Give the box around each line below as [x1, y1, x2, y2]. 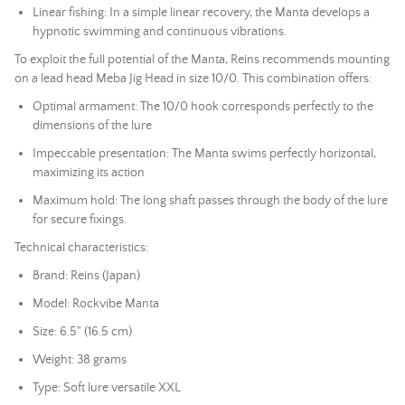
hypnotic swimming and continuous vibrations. [33, 24, 287, 39]
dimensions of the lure [33, 118, 152, 133]
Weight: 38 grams [33, 353, 127, 367]
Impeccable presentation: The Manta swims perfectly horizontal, [33, 146, 376, 161]
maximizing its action [33, 165, 145, 180]
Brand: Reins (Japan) [33, 268, 140, 283]
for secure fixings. [33, 212, 127, 227]
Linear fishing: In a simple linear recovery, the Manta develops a [33, 5, 370, 20]
